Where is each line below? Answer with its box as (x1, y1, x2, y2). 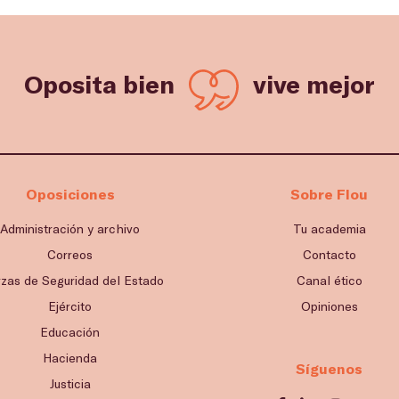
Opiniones (300, 297, 358, 313)
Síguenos (296, 359, 362, 377)
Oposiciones (25, 184, 115, 202)
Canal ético (296, 272, 362, 288)
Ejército (48, 297, 92, 313)
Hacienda (43, 349, 97, 365)
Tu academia (292, 220, 366, 236)
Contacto (302, 246, 356, 262)
